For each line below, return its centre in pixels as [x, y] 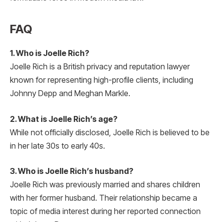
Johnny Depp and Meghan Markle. [70, 94]
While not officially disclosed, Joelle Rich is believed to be [110, 132]
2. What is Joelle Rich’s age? [64, 119]
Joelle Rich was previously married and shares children [105, 185]
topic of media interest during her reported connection [105, 212]
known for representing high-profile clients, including [102, 80]
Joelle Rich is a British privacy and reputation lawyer [100, 67]
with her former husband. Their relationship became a [104, 198]
